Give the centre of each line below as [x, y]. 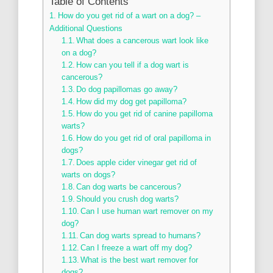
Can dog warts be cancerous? [129, 187]
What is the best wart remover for [140, 260]
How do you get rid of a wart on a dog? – [129, 15]
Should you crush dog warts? [128, 199]
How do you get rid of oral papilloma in [144, 138]
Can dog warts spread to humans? [140, 236]
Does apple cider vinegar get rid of [137, 162]
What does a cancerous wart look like [143, 41]
